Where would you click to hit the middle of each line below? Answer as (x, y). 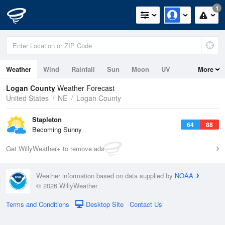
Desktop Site (105, 204)
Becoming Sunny (57, 129)
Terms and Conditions (38, 204)
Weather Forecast (86, 88)
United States (27, 98)
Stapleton (47, 119)
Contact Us (146, 204)
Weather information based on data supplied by (105, 176)
